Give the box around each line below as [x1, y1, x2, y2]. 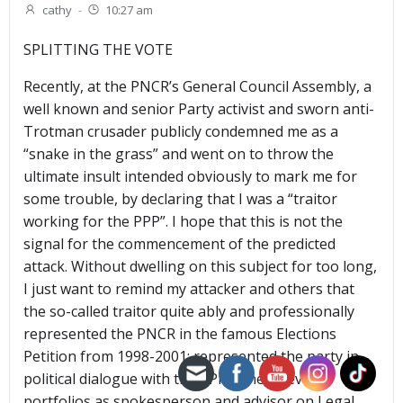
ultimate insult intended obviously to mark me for [23, 166, 357, 187]
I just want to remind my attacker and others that [23, 279, 354, 300]
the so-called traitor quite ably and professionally [23, 301, 354, 322]
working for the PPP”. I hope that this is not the [23, 211, 343, 232]
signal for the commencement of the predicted [23, 234, 336, 255]
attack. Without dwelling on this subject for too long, [23, 256, 377, 277]
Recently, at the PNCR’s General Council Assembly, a [23, 76, 372, 97]
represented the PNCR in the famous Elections [23, 324, 336, 345]
